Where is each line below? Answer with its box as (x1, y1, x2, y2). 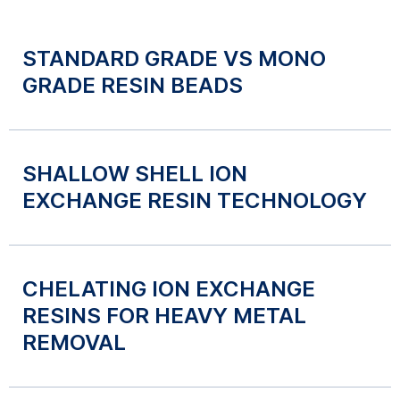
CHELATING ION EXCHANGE (22, 276, 315, 302)
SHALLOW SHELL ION (22, 161, 247, 187)
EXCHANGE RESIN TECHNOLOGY (22, 187, 367, 213)
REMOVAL (22, 329, 126, 355)
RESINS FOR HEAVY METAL (22, 303, 306, 329)
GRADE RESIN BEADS (22, 72, 243, 98)
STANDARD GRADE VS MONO (22, 46, 326, 71)
